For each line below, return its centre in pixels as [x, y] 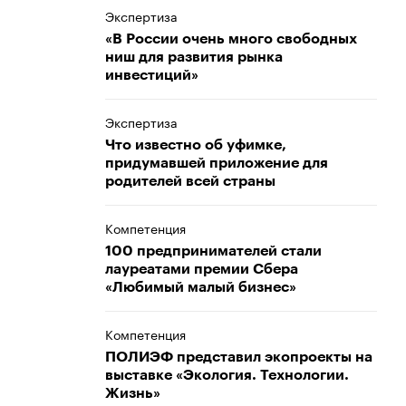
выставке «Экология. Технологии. [227, 375]
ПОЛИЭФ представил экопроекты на [239, 357]
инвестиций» [152, 75]
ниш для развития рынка [194, 57]
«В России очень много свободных [231, 39]
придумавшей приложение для [217, 163]
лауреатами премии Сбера [202, 269]
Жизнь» [133, 393]
